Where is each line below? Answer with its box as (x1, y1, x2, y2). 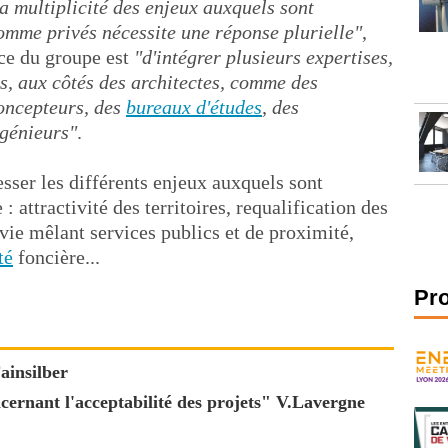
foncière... (13, 246, 100, 268)
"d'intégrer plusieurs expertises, (134, 46, 393, 68)
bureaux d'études (126, 96, 262, 118)
